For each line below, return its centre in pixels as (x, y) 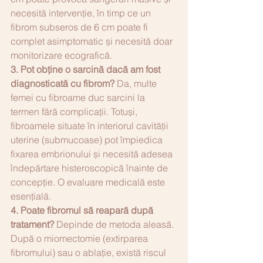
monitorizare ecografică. (61, 55)
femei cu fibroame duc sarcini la (79, 97)
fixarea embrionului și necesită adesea (93, 154)
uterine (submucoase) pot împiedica (88, 139)
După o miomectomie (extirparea (80, 238)
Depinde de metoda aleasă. (115, 224)
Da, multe (137, 83)
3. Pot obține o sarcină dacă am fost (87, 69)
